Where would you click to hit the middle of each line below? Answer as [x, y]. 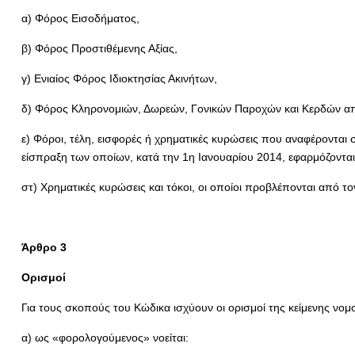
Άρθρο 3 [44, 247]
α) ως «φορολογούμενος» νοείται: [105, 338]
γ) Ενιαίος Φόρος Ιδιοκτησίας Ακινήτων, [119, 78]
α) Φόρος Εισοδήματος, [80, 18]
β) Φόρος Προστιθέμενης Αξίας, [99, 48]
